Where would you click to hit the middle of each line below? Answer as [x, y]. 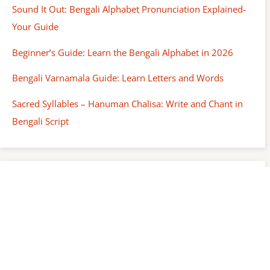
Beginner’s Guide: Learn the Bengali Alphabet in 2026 [123, 52]
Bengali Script [40, 121]
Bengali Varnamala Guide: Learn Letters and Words [118, 78]
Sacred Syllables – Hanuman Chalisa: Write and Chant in [127, 104]
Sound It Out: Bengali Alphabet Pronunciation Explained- [129, 9]
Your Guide [35, 27]
